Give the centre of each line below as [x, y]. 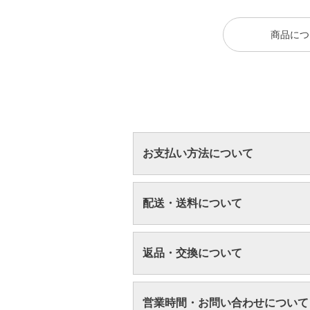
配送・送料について [193, 203]
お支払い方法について [198, 153]
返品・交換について [193, 253]
